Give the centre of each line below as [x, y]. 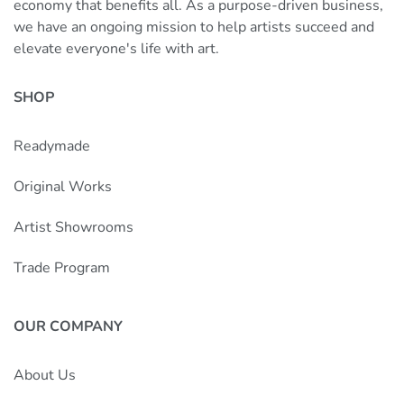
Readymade [52, 147]
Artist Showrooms [73, 228]
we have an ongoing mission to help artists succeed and [194, 28]
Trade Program [62, 268]
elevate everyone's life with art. [116, 49]
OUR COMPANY [68, 327]
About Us [45, 376]
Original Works [63, 187]
